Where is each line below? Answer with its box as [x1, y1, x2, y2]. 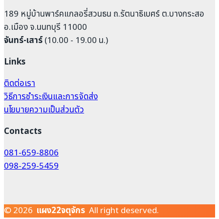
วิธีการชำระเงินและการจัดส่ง [4, 90, 98, 103]
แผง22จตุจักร [37, 204, 87, 217]
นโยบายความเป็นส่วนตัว [4, 103, 84, 116]
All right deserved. [87, 204, 159, 217]
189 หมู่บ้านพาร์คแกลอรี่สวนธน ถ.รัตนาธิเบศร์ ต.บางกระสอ [4, 7, 204, 21]
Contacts [4, 125, 42, 138]
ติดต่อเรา [4, 77, 35, 90]
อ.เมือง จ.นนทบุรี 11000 [4, 21, 87, 34]
